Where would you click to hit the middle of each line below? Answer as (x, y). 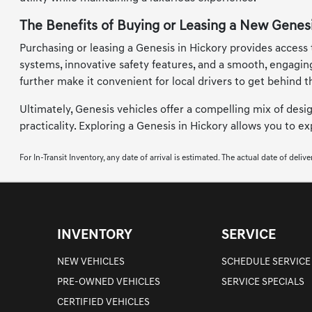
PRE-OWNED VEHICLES (109, 283)
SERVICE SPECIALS (263, 283)
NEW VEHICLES (91, 263)
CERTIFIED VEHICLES (104, 303)
